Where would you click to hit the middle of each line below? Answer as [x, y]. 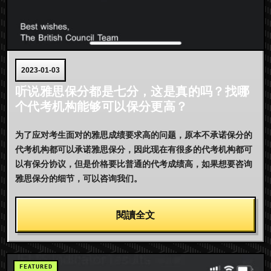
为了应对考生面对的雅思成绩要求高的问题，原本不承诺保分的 [134, 135]
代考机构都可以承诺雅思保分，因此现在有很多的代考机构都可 [134, 150]
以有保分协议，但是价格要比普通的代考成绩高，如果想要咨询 [134, 164]
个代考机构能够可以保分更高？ [102, 107]
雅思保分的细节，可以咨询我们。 [79, 179]
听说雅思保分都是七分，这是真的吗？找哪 [132, 92]
